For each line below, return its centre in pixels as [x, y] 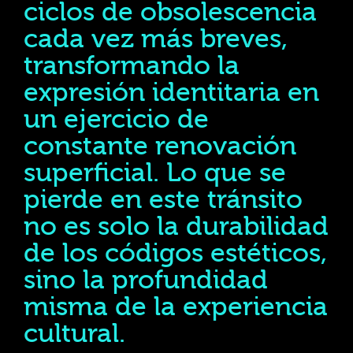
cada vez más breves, [156, 39]
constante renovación [160, 146]
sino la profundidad [146, 280]
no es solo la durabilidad [176, 227]
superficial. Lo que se [155, 173]
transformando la [132, 66]
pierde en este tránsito [163, 200]
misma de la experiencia [176, 307]
